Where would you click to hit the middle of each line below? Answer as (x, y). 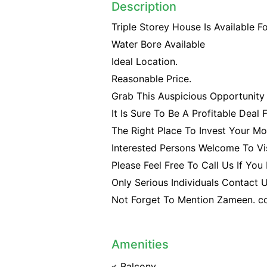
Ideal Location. (145, 61)
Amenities (140, 244)
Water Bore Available (158, 44)
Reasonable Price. (151, 79)
